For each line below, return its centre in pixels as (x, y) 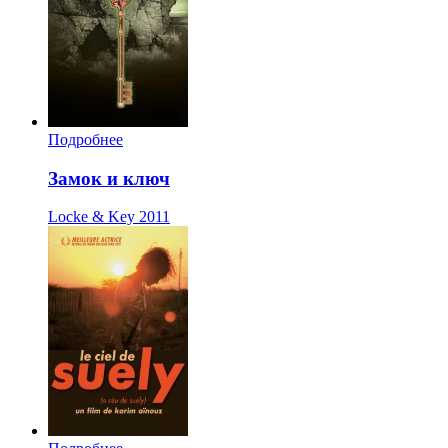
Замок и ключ (109, 178)
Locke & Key (91, 217)
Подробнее (85, 139)
